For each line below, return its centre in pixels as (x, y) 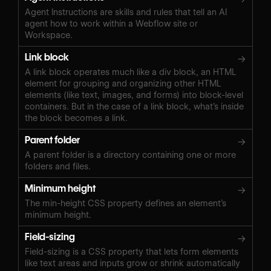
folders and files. (58, 166)
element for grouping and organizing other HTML (123, 83)
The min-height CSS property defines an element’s (126, 203)
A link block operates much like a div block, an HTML (131, 72)
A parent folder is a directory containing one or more (130, 155)
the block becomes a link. (76, 118)
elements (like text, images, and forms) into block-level (134, 95)
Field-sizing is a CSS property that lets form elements (132, 251)
